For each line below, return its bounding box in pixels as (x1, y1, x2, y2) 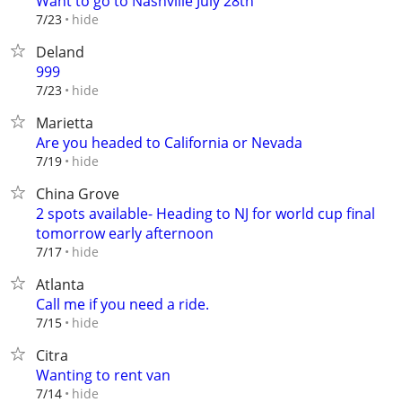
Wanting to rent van (36, 365, 170, 385)
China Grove (36, 184, 119, 204)
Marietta (36, 113, 93, 133)
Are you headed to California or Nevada (36, 133, 302, 153)
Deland (36, 42, 84, 62)
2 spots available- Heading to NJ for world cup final (36, 204, 375, 223)
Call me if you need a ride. (36, 294, 209, 314)
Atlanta (36, 275, 84, 294)
